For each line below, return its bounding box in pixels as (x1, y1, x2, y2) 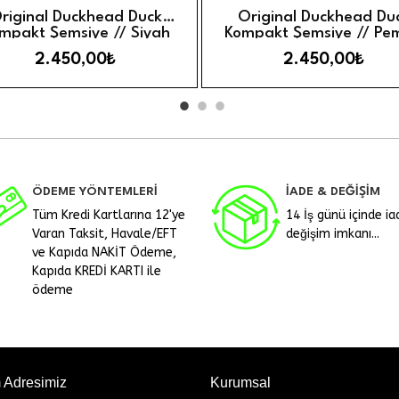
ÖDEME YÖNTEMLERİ (32, 184, 158, 198)
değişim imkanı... (286, 225, 379, 241)
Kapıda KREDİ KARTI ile (32, 263, 161, 279)
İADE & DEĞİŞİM (286, 184, 380, 198)
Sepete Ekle (74, 4, 192, 30)
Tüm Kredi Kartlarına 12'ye (32, 207, 185, 223)
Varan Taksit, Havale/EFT (32, 225, 177, 241)
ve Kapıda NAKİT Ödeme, (32, 244, 176, 260)
